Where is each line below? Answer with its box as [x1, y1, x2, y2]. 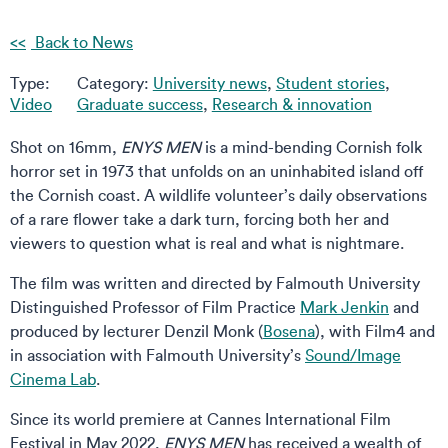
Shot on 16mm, [10, 136, 121, 157]
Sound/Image [305, 344, 401, 365]
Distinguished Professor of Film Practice [10, 296, 300, 317]
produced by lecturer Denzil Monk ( [10, 320, 263, 341]
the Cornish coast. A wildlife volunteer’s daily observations [10, 184, 427, 205]
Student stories [275, 72, 385, 93]
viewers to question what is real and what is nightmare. [10, 232, 404, 253]
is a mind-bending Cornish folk [201, 136, 422, 157]
